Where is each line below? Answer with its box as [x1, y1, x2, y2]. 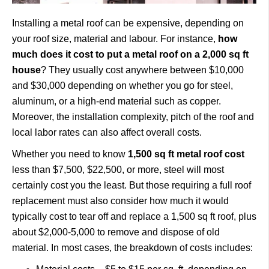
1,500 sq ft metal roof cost [128, 149, 244, 159]
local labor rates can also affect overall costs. [12, 127, 204, 138]
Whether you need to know [12, 149, 128, 159]
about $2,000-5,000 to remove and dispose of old [12, 227, 220, 237]
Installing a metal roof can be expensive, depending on [12, 18, 244, 28]
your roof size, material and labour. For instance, [12, 34, 218, 44]
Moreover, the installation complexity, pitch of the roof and [12, 112, 254, 122]
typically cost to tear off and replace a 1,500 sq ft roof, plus [12, 211, 256, 222]
